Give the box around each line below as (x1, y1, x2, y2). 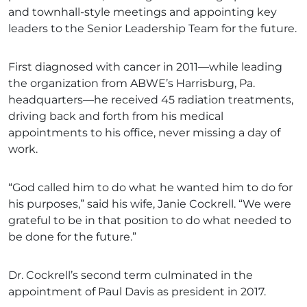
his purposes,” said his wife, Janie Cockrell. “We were (8, 197, 291, 211)
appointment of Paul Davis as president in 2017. (8, 285, 266, 299)
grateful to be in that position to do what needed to (8, 214, 291, 228)
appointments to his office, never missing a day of (8, 126, 280, 140)
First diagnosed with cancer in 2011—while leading (8, 60, 282, 74)
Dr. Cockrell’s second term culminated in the (8, 269, 253, 282)
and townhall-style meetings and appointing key (8, 5, 277, 19)
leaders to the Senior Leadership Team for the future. (8, 22, 297, 36)
